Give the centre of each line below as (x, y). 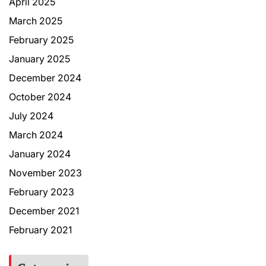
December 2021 (44, 210)
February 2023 (42, 191)
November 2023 (45, 172)
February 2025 (41, 39)
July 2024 (31, 115)
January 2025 (39, 58)
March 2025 (36, 20)
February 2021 (40, 229)
